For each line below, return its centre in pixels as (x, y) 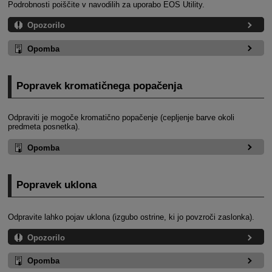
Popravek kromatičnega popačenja (100, 86)
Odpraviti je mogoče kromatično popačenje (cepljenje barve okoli (121, 118)
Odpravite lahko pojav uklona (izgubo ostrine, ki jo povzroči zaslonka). (131, 217)
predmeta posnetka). (44, 127)
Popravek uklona (57, 185)
